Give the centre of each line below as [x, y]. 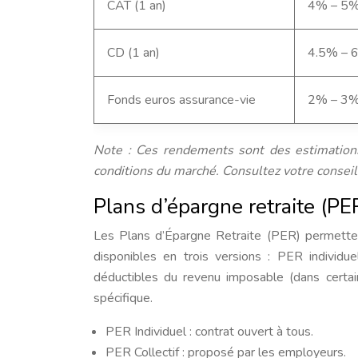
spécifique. [123, 298]
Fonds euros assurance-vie [181, 100]
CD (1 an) [133, 53]
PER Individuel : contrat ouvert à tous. [209, 332]
